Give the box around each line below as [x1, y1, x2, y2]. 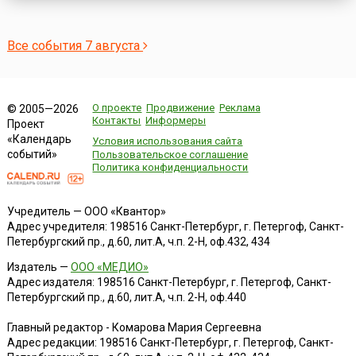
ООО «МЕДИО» [70, 260, 149, 273]
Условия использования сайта [92, 135, 243, 148]
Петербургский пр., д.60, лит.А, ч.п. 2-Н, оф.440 [6, 290, 246, 304]
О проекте [92, 102, 142, 114]
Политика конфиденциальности [92, 161, 249, 173]
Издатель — [6, 260, 71, 273]
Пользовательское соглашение [92, 148, 249, 161]
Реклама [219, 102, 261, 114]
